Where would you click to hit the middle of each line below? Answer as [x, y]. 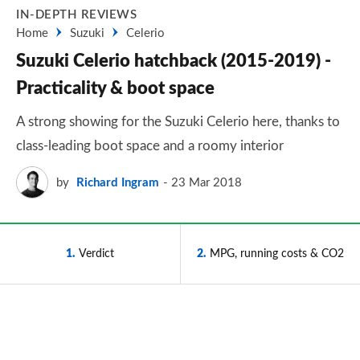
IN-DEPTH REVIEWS [76, 15]
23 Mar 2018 [207, 182]
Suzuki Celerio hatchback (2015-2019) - [174, 61]
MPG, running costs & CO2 [277, 254]
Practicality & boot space [115, 88]
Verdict [96, 254]
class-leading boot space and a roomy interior [150, 146]
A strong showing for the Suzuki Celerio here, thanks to [178, 122]
